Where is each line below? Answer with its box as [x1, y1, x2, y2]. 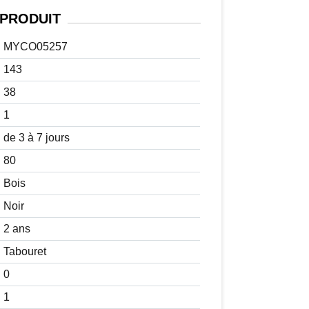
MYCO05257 [3, 41, 68, 53]
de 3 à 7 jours [3, 132, 70, 144]
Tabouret [3, 246, 46, 258]
